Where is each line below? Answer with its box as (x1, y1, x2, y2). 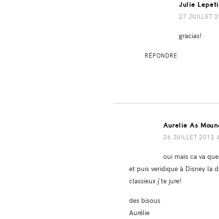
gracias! (179, 30, 201, 40)
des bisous (129, 195, 160, 205)
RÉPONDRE (145, 51, 177, 59)
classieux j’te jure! (129, 175, 181, 185)
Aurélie (129, 207, 150, 217)
